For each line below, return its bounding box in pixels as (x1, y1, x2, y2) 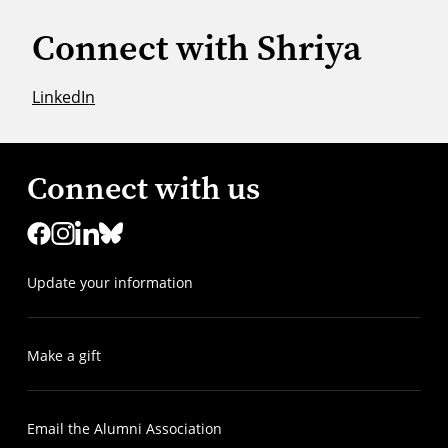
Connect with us (26, 166, 260, 210)
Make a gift (26, 345, 101, 365)
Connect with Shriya (32, 23, 362, 73)
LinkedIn (32, 85, 95, 108)
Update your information (26, 273, 193, 293)
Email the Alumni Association (26, 418, 222, 438)
